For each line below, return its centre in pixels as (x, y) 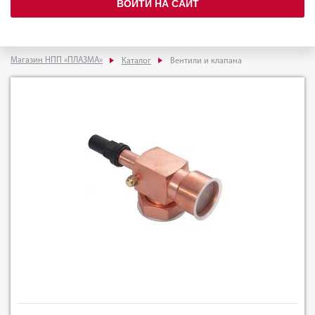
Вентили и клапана (206, 61)
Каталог (136, 61)
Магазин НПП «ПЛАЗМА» (57, 60)
